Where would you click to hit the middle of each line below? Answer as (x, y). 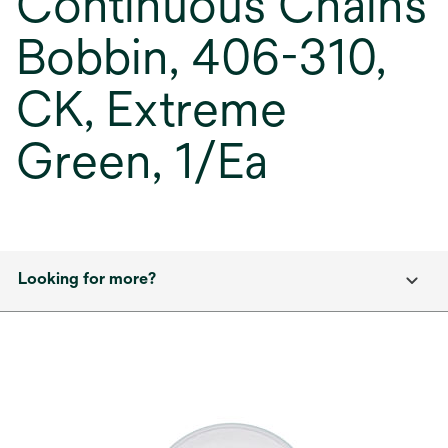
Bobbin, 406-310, (201, 57)
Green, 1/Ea (142, 161)
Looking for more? (87, 278)
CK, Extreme (151, 109)
